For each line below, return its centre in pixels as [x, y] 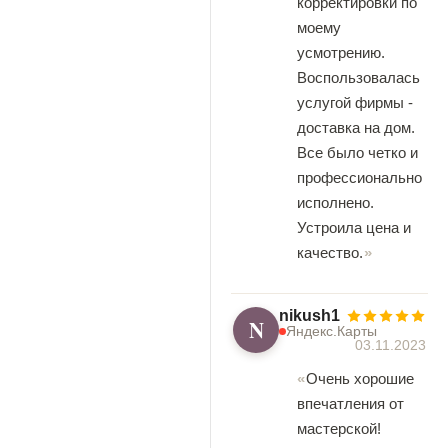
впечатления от [350, 403]
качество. [330, 252]
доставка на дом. [356, 127]
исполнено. [335, 202]
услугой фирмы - [355, 102]
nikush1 [309, 315]
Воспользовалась [358, 77]
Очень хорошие [360, 378]
